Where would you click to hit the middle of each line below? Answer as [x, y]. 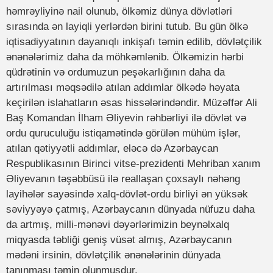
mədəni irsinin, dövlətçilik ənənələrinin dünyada [113, 255]
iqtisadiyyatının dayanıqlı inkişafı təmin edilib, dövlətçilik [134, 42]
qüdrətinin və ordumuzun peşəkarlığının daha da [115, 73]
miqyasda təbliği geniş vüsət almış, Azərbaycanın [119, 240]
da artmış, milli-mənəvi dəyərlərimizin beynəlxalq [118, 225]
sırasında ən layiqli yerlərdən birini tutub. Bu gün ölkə [127, 27]
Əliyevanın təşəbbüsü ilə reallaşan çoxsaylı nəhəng [123, 179]
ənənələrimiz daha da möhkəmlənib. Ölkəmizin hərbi [125, 57]
